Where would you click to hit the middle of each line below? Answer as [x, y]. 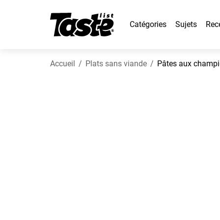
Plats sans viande [116, 64]
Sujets [186, 24]
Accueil [63, 64]
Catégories [148, 24]
